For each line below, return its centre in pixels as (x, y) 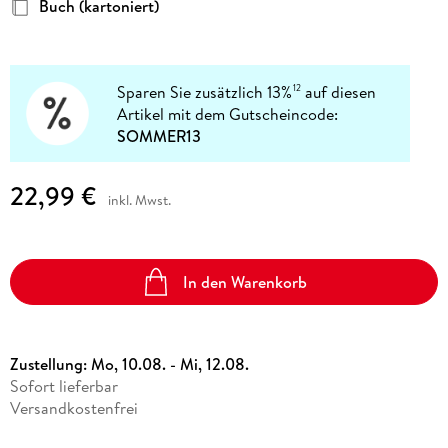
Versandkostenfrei (73, 408)
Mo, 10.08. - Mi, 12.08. (169, 364)
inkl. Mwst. (139, 200)
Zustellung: (50, 364)
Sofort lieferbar (63, 386)
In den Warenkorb (245, 281)
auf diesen (339, 91)
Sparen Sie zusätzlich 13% (205, 91)
